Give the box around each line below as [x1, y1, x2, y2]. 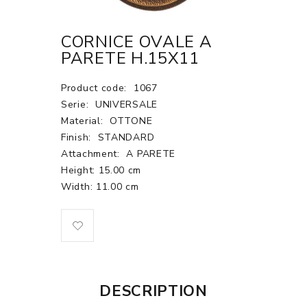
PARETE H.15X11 [61, 47, 199, 69]
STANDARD [97, 131, 155, 144]
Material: [61, 114, 106, 127]
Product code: [61, 82, 130, 95]
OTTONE [110, 114, 153, 127]
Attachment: [61, 147, 123, 160]
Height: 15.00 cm [61, 164, 142, 177]
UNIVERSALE [95, 98, 158, 111]
